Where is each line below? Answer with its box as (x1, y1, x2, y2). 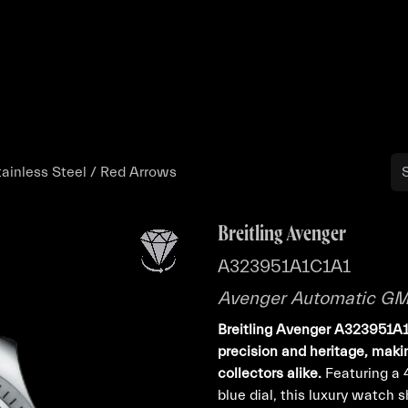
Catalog (318, 87, 370, 104)
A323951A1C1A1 (218, 256, 351, 277)
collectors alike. (218, 365, 321, 382)
